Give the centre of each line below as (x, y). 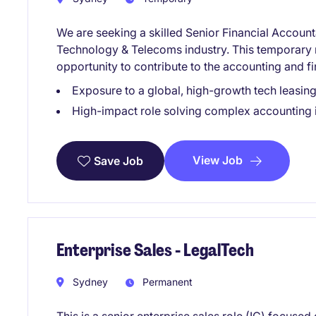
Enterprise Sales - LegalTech (155, 250)
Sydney (89, 282)
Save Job (119, 160)
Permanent (166, 282)
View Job (218, 160)
